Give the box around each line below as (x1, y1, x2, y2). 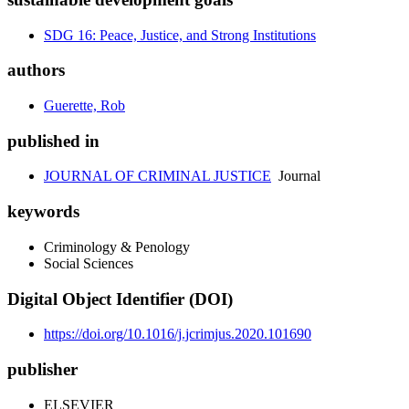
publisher (7, 360, 78, 380)
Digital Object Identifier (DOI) (7, 288, 233, 309)
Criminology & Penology (44, 238, 190, 255)
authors (7, 60, 65, 80)
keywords (7, 202, 79, 222)
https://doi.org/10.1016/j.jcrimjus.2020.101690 (44, 326, 311, 342)
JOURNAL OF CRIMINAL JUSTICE (44, 168, 271, 184)
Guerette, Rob (44, 98, 125, 113)
